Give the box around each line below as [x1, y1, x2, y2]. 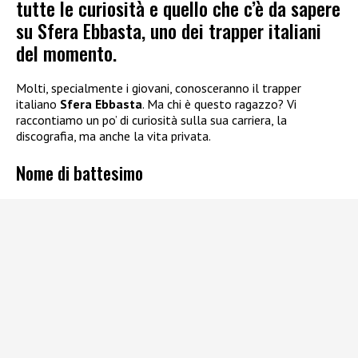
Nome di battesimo [16, 158, 143, 185]
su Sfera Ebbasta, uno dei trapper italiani [16, 16, 321, 46]
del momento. [16, 38, 117, 68]
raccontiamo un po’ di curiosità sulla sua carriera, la [16, 112, 287, 129]
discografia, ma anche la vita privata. [16, 128, 211, 145]
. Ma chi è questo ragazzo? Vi [142, 96, 296, 113]
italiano [16, 96, 60, 113]
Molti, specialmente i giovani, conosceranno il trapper [16, 80, 301, 97]
